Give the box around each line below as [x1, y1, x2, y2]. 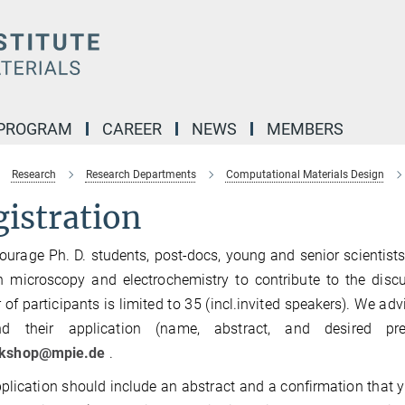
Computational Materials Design [225, 168, 384, 181]
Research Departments [85, 168, 196, 181]
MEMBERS [267, 119, 344, 138]
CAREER [102, 119, 162, 138]
